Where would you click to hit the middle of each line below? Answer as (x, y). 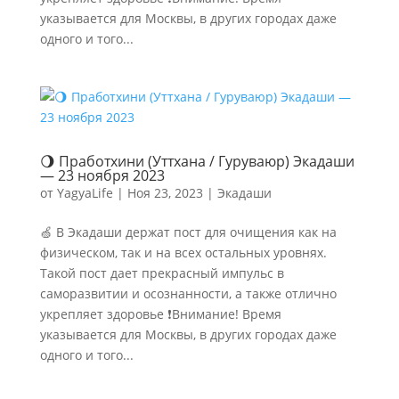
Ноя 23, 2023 (165, 193)
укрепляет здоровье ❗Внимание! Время (160, 314)
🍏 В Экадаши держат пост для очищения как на (188, 232)
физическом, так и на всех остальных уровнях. (183, 252)
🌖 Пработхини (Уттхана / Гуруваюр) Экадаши (197, 161)
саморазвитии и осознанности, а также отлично (188, 293)
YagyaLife (85, 193)
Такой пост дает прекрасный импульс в (162, 273)
